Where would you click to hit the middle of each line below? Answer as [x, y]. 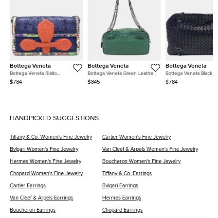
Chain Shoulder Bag [109, 80]
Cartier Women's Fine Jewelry [136, 137]
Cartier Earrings [28, 185]
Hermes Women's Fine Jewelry [45, 161]
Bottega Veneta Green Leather [121, 73]
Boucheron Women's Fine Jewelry [141, 161]
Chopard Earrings [122, 210]
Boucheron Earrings [33, 210]
